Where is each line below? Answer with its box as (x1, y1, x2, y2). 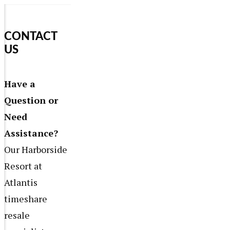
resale (4, 208, 30, 221)
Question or (4, 93, 58, 106)
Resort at (4, 159, 42, 172)
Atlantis (4, 176, 37, 188)
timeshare (4, 192, 47, 205)
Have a (4, 77, 35, 90)
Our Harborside (4, 143, 67, 156)
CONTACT (4, 31, 57, 42)
